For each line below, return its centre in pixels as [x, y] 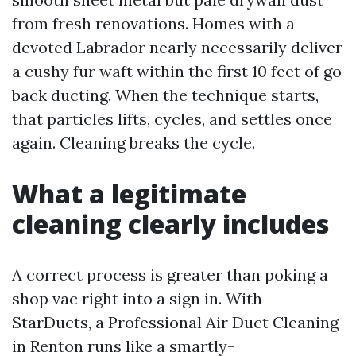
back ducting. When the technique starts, [165, 95]
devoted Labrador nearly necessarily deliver [177, 47]
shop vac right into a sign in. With [137, 298]
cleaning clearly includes [170, 224]
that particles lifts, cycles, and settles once [172, 119]
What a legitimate [129, 193]
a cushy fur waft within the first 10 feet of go [177, 71]
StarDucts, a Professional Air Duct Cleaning [175, 322]
